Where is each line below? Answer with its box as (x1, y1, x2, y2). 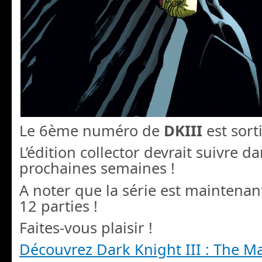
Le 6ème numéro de (19, 120, 164, 140)
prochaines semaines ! (19, 158, 175, 178)
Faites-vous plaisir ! (19, 217, 153, 237)
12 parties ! (19, 195, 98, 216)
